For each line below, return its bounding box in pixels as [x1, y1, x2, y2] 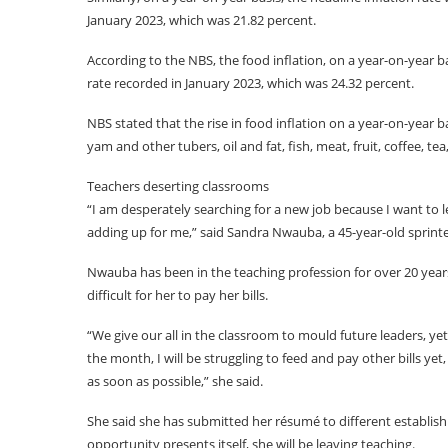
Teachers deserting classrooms [87, 177, 269, 195]
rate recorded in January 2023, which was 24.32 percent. [87, 74, 414, 92]
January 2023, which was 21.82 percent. [87, 11, 316, 29]
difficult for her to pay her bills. [87, 286, 268, 304]
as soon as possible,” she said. [87, 372, 263, 390]
